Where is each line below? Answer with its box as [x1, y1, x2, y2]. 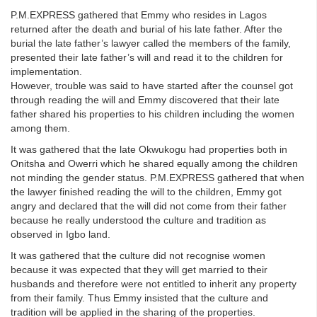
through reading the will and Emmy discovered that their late [11, 93, 279, 105]
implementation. [11, 65, 82, 77]
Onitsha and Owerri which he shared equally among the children [11, 157, 298, 169]
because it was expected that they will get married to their [11, 263, 267, 275]
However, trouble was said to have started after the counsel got [11, 79, 293, 91]
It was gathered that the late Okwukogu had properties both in [11, 143, 287, 155]
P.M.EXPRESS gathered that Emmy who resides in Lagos [11, 8, 267, 21]
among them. [11, 122, 70, 134]
